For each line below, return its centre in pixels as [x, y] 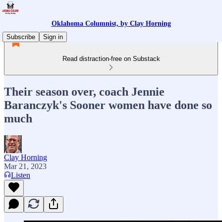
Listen [21, 175]
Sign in [53, 37]
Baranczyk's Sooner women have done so [108, 105]
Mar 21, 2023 [25, 166]
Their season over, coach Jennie [84, 91]
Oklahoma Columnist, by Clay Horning [111, 24]
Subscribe [21, 37]
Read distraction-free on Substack [111, 59]
